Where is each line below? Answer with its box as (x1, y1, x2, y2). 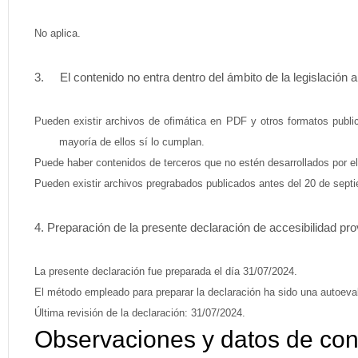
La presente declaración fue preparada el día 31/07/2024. (34, 265, 297, 277)
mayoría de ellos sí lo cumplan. (59, 135, 205, 148)
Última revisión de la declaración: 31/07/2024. (34, 306, 245, 319)
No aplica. (34, 26, 81, 39)
